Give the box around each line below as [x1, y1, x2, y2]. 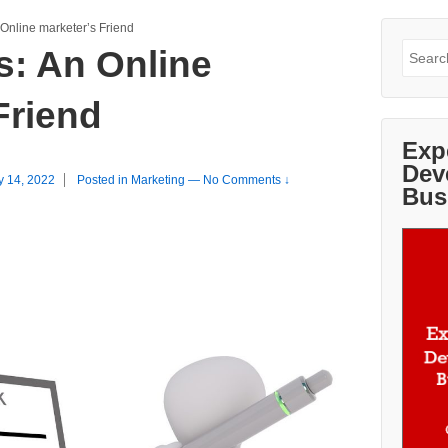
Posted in [77, 173, 132, 188]
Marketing [131, 173, 186, 188]
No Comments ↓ [203, 173, 291, 188]
